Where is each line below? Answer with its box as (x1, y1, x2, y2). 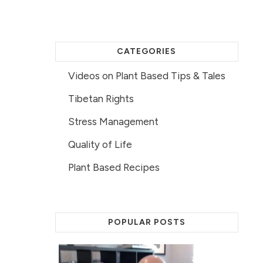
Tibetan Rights (68, 92, 134, 104)
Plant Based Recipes (68, 161, 160, 173)
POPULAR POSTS (107, 217, 186, 227)
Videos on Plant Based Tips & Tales (68, 69, 225, 82)
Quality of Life (68, 138, 132, 150)
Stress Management (68, 115, 159, 127)
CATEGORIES (117, 46, 177, 56)
